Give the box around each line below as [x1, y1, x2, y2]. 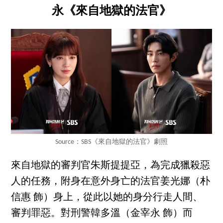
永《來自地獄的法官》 [52, 4, 171, 17]
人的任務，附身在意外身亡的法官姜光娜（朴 [11, 177, 211, 187]
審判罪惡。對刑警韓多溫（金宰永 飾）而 [11, 209, 193, 219]
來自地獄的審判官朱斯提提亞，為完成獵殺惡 [11, 161, 211, 171]
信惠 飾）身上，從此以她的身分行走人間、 [11, 193, 203, 203]
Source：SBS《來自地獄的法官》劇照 [55, 138, 168, 146]
